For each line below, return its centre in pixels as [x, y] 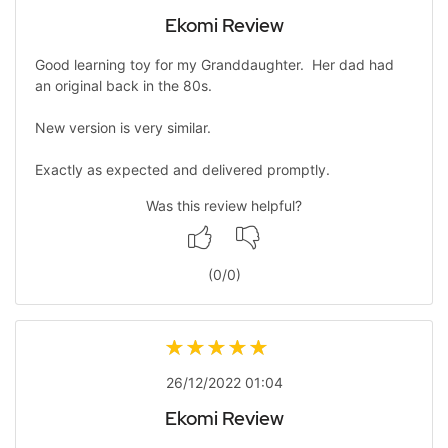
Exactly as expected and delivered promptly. [182, 170]
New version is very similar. [126, 128]
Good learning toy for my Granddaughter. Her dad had [214, 65]
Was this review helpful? [224, 206]
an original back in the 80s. [123, 86]
